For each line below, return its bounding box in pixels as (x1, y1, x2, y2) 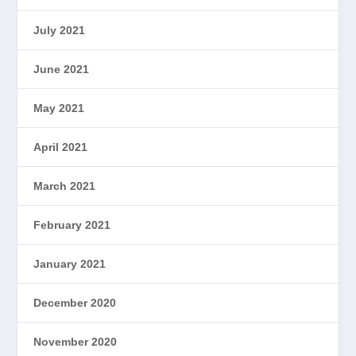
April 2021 (33, 141, 88, 154)
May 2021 (33, 102, 85, 115)
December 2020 (33, 296, 117, 310)
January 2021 (33, 257, 106, 271)
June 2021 (33, 63, 90, 76)
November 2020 (33, 335, 118, 349)
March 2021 (33, 180, 96, 193)
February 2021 (33, 219, 111, 232)
